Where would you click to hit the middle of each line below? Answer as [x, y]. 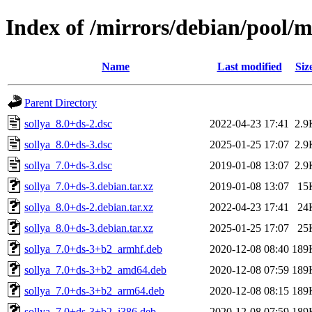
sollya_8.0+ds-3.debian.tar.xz [89, 228]
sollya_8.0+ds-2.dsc [68, 123]
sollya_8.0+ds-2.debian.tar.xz [89, 207]
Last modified [249, 66]
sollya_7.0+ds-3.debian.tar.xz [89, 186]
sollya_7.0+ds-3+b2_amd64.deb [95, 270]
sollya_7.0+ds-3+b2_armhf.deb [93, 249]
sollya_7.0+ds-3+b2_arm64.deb [94, 290]
